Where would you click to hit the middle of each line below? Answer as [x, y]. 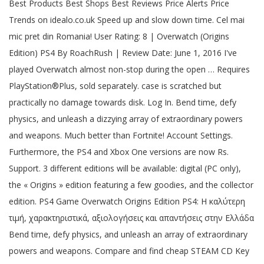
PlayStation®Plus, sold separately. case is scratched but [115, 86]
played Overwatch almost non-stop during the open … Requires [129, 69]
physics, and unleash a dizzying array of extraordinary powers [126, 119]
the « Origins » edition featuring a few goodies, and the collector [131, 185]
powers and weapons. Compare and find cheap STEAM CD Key [129, 251]
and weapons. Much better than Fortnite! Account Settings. [121, 135]
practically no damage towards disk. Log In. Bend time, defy [123, 102]
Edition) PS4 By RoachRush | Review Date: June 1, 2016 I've [123, 53]
